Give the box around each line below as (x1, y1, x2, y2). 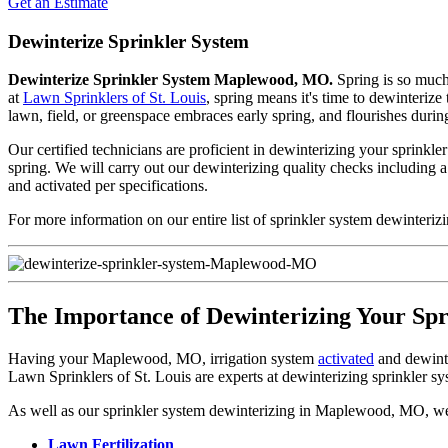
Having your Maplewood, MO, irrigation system (8, 350, 318, 368)
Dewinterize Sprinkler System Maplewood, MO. (8, 71, 333, 89)
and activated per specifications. (8, 177, 208, 195)
